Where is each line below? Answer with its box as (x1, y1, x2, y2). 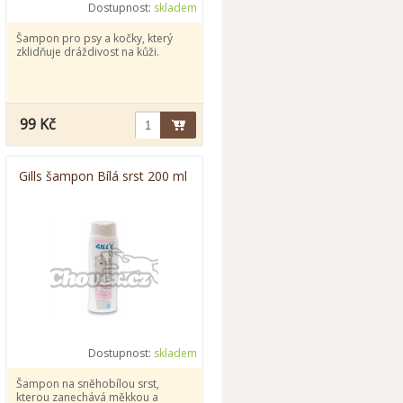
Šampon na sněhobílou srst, (16, 376, 159, 391)
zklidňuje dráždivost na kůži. (16, 44, 159, 59)
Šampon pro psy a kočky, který (16, 31, 173, 46)
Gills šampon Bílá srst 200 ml (19, 167, 187, 184)
